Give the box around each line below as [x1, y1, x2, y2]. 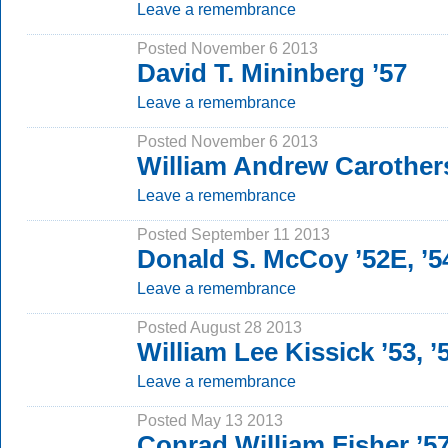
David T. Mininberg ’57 [137, 58, 407, 88]
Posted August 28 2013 [137, 318, 302, 336]
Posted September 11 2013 [137, 225, 330, 243]
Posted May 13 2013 [137, 411, 283, 429]
